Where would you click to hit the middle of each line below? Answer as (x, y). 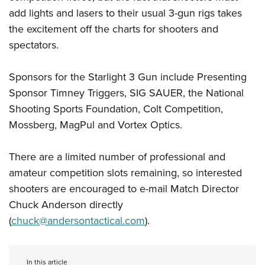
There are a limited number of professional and (117, 157)
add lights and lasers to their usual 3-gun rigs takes (125, 13)
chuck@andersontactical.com (78, 221)
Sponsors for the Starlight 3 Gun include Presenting (128, 77)
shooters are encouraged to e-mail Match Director (124, 189)
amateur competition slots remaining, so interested (125, 173)
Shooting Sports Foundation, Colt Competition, (116, 109)
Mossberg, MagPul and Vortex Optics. (96, 125)
